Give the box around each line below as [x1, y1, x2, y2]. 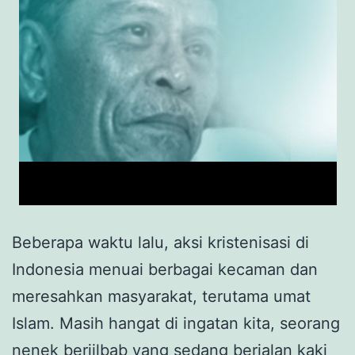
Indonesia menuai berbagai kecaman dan [12, 259, 318, 279]
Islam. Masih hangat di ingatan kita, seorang [12, 313, 340, 333]
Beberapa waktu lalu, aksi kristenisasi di [12, 232, 309, 252]
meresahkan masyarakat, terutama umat [12, 286, 311, 306]
